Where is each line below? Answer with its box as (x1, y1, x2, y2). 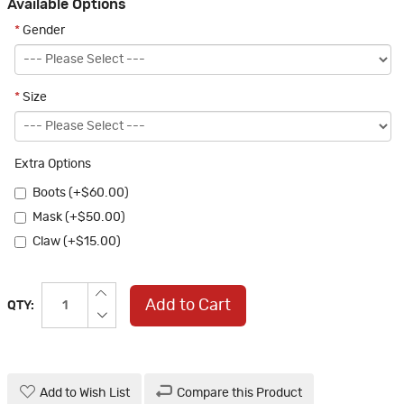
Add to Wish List (40, 387, 130, 400)
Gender (20, 24, 65, 38)
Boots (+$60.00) (32, 187, 129, 200)
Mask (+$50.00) (32, 211, 125, 225)
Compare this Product (177, 387, 302, 400)
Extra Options (14, 158, 91, 171)
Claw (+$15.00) (32, 235, 121, 249)
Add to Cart (145, 297, 231, 314)
